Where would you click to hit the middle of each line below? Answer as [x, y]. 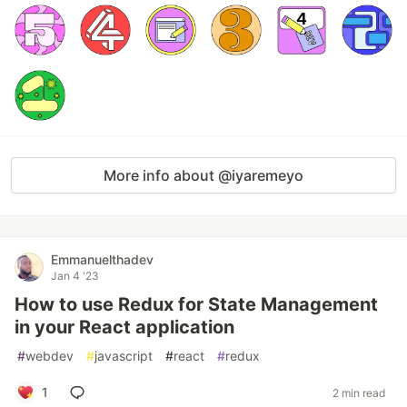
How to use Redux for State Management [196, 304]
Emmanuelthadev [102, 259]
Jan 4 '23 [75, 276]
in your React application [124, 327]
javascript [124, 356]
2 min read [359, 392]
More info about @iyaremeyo [203, 175]
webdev [50, 356]
